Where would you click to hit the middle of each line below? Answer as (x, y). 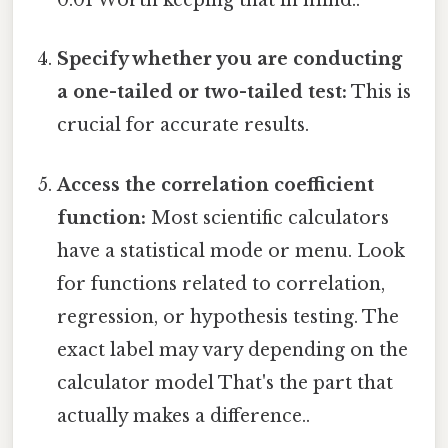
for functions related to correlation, (221, 283)
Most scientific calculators (268, 217)
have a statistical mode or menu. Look (231, 250)
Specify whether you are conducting (230, 59)
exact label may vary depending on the (233, 349)
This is (379, 92)
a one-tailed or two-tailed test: (202, 92)
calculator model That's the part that (225, 382)
